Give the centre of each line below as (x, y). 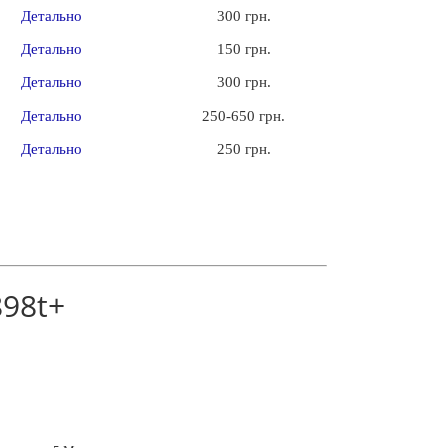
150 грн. (243, 49)
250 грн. (243, 149)
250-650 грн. (244, 115)
